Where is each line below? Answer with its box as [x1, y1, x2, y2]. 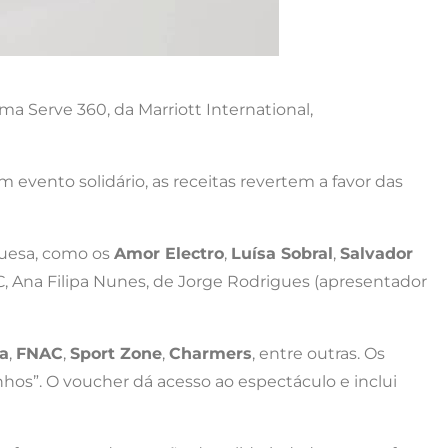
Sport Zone [70, 343, 162, 363]
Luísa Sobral [231, 243, 333, 263]
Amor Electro [114, 243, 224, 263]
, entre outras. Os [252, 343, 385, 363]
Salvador [340, 243, 413, 263]
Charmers [169, 343, 252, 363]
